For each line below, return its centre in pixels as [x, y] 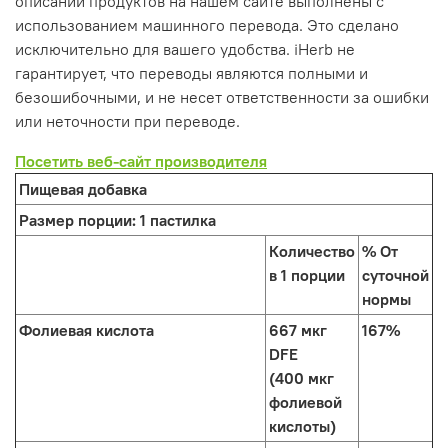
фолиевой [305, 401]
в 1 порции [307, 274]
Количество [312, 250]
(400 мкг [301, 377]
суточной [395, 274]
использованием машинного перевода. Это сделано [207, 24]
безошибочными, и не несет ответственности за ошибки [222, 96]
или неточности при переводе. [127, 120]
